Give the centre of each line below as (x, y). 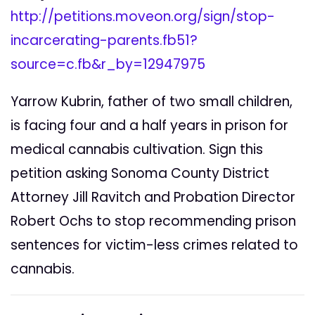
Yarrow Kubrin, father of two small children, (152, 102)
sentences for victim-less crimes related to (154, 245)
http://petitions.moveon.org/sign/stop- (143, 17)
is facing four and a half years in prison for (149, 126)
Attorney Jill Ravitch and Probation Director (153, 198)
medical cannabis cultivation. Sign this (137, 150)
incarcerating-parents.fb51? (104, 41)
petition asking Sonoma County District (140, 174)
